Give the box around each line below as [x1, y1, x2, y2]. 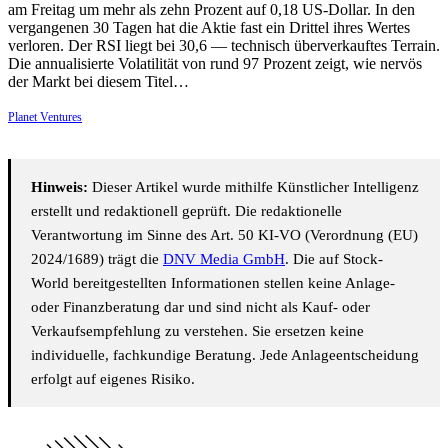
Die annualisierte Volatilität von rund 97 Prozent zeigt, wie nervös [8, 55, 422, 73]
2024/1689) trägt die [31, 251, 163, 268]
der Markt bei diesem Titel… [8, 73, 189, 91]
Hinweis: [31, 179, 88, 196]
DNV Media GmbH [163, 251, 285, 268]
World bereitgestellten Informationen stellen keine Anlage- [31, 275, 395, 292]
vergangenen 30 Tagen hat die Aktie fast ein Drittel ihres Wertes [8, 19, 410, 37]
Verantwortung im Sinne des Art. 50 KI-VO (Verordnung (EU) [31, 227, 418, 244]
